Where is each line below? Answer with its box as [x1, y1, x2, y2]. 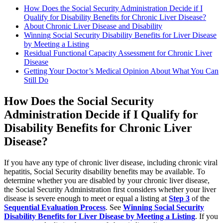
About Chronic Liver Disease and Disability [24, 22, 162, 31]
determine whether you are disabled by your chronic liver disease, [4, 176, 210, 185]
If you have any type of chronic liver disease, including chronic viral [4, 158, 218, 167]
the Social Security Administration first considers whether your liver [4, 185, 216, 194]
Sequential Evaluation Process [4, 203, 106, 212]
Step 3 [169, 194, 190, 203]
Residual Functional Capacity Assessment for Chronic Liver [24, 49, 212, 58]
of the [190, 194, 210, 203]
